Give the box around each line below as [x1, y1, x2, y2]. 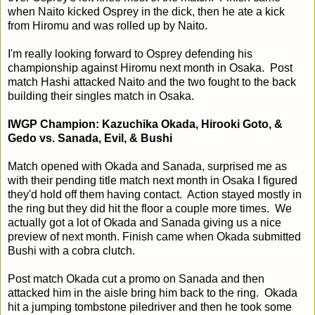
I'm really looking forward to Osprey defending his [8, 47, 252, 60]
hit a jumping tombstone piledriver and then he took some [8, 300, 292, 313]
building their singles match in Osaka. [8, 89, 194, 102]
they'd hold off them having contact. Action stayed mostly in [8, 188, 302, 200]
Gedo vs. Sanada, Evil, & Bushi [8, 131, 172, 144]
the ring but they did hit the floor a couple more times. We [8, 202, 292, 214]
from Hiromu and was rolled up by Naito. [8, 19, 207, 32]
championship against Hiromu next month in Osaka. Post [8, 61, 292, 74]
